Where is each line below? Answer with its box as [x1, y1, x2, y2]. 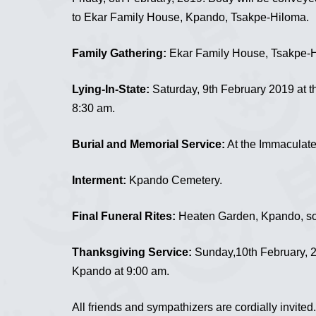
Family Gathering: [72, 47, 166, 59]
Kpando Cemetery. [126, 174, 222, 186]
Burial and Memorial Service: [72, 138, 225, 150]
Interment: [72, 174, 126, 186]
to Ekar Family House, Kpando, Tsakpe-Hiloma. [72, 11, 309, 23]
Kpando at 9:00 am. [72, 265, 169, 277]
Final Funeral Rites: [72, 209, 176, 222]
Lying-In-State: [72, 83, 150, 95]
